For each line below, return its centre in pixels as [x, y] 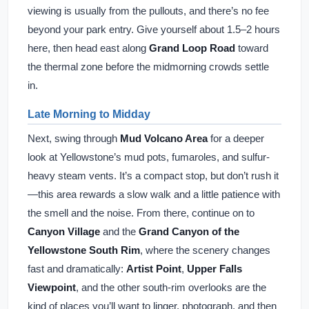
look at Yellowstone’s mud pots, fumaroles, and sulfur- [149, 157]
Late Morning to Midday [89, 114]
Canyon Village [64, 231]
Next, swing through [74, 138]
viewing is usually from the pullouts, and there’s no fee [148, 11]
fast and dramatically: [77, 269]
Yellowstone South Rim [84, 250]
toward [252, 48]
